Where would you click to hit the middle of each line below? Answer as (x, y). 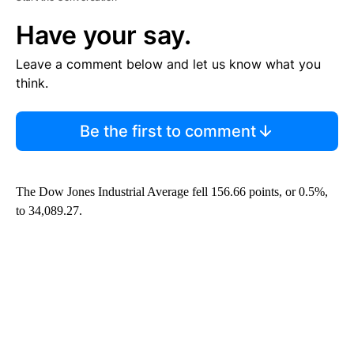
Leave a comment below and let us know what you (168, 64)
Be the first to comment (168, 131)
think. (32, 83)
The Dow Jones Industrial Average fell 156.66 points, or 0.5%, (172, 191)
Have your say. (104, 35)
